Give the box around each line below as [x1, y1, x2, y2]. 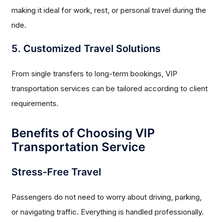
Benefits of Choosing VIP [11, 126, 155, 141]
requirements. [11, 99, 59, 109]
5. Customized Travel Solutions [11, 43, 161, 55]
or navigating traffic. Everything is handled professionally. [11, 207, 204, 217]
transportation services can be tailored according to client [11, 84, 208, 94]
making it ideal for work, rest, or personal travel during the [11, 5, 207, 15]
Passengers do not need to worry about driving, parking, [11, 192, 202, 202]
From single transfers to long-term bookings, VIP [11, 69, 178, 79]
